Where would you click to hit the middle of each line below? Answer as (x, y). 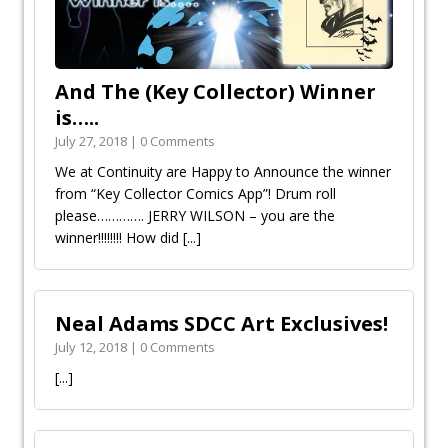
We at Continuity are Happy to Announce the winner (223, 171)
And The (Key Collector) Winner (215, 91)
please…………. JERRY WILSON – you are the (195, 215)
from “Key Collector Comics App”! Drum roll (195, 193)
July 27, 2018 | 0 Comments (135, 140)
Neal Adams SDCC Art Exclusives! (221, 323)
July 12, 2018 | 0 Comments (135, 346)
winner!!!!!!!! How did (119, 237)
